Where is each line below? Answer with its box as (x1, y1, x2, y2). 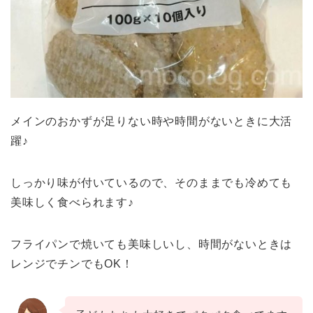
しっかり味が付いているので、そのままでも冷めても (10, 177, 293, 189)
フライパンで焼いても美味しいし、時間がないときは (10, 238, 293, 251)
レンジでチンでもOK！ (10, 258, 133, 270)
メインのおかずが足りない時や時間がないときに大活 (10, 115, 293, 128)
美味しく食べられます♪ (10, 196, 134, 209)
